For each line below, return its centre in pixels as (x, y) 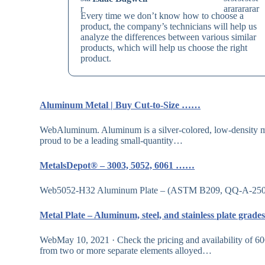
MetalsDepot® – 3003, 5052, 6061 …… (117, 166)
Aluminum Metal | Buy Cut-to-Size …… (120, 105)
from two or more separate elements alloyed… (126, 251)
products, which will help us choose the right (164, 48)
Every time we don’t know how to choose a (162, 16)
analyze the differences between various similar (169, 37)
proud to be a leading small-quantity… (112, 141)
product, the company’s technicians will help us (169, 27)
